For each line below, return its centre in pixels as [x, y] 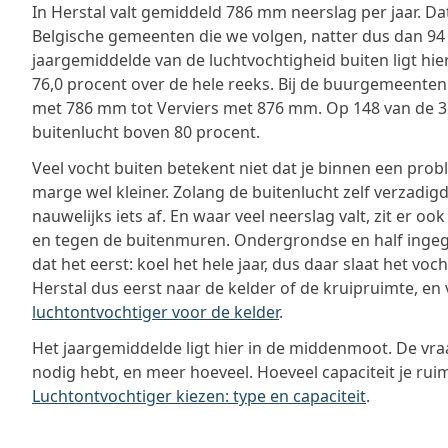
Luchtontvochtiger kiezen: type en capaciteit [199, 396]
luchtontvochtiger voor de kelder [155, 312]
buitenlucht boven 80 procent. [146, 132]
